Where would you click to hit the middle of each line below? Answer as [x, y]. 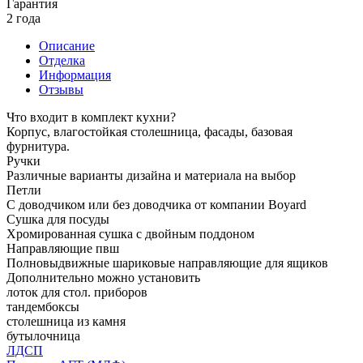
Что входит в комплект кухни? [91, 117]
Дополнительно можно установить [103, 277]
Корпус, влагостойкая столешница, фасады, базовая [149, 131]
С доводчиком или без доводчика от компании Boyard [156, 204]
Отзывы [61, 89]
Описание [67, 45]
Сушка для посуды [58, 219]
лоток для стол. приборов [77, 292]
